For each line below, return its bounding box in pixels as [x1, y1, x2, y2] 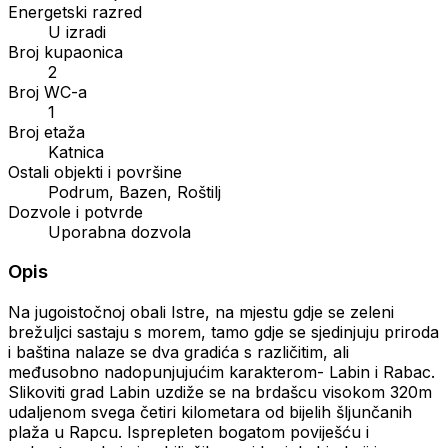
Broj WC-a [8, 81, 87, 102]
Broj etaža [8, 121, 85, 142]
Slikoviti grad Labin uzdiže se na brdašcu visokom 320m [8, 382, 432, 403]
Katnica [48, 141, 104, 162]
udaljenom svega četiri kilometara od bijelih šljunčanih [8, 402, 412, 423]
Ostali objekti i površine [8, 161, 182, 182]
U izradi [48, 21, 106, 42]
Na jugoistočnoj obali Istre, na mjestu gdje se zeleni [8, 302, 394, 323]
